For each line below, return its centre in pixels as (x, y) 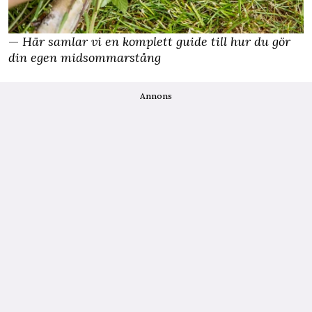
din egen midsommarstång (85, 57)
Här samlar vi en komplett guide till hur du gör (156, 41)
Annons (156, 95)
